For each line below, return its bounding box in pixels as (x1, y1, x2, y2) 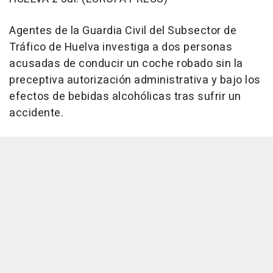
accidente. (9, 104, 63, 121)
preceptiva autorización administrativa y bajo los (9, 71, 261, 88)
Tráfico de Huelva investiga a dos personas (9, 38, 232, 55)
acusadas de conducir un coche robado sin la (9, 55, 243, 72)
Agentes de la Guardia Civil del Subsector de (9, 22, 236, 39)
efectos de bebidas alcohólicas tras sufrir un (9, 88, 241, 105)
